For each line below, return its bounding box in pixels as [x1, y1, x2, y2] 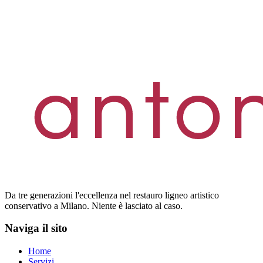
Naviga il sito [5, 222, 68, 235]
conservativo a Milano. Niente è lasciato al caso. [5, 200, 183, 211]
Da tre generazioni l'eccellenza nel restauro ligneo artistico [5, 190, 219, 200]
